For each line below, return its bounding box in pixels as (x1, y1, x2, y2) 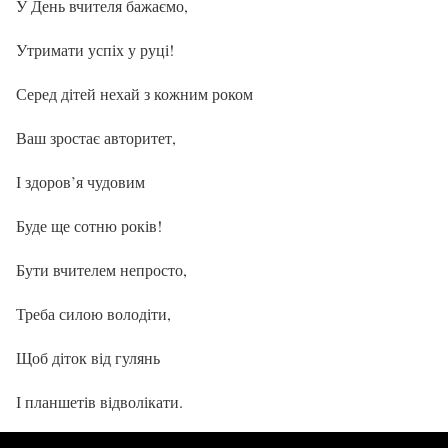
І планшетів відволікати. (16, 390, 183, 412)
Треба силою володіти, (16, 302, 171, 324)
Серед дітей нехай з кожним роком (16, 82, 253, 104)
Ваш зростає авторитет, (16, 126, 176, 148)
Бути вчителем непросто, (16, 258, 187, 280)
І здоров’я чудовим (16, 170, 145, 192)
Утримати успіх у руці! (16, 38, 174, 60)
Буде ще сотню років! (16, 214, 162, 236)
